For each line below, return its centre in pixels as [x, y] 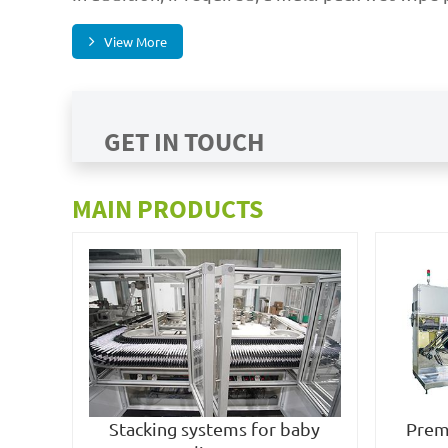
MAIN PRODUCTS [167, 209]
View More [135, 42]
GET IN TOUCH [184, 142]
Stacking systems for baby [215, 429]
